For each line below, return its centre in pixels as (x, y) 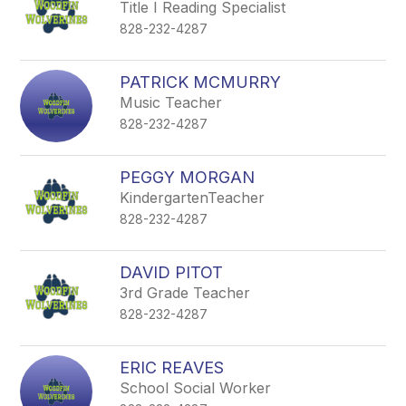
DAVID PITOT (172, 272)
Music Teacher (171, 102)
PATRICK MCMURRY (201, 82)
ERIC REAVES (172, 367)
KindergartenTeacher (193, 198)
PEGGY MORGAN (188, 177)
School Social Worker (196, 388)
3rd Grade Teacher (185, 293)
